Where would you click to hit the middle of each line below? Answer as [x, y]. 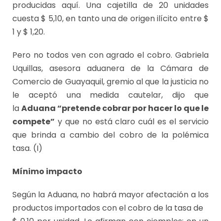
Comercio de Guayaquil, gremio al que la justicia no [110, 82]
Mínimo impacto [47, 172]
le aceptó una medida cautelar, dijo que [110, 95]
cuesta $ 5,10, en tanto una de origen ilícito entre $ [110, 19]
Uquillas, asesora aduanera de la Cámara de [110, 69]
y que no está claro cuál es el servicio [132, 122]
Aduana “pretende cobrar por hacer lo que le [115, 109]
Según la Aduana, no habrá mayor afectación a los [110, 195]
